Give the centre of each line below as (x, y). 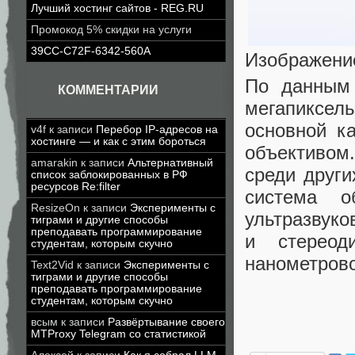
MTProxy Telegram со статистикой (118, 334)
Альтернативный (170, 163)
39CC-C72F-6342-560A (91, 51)
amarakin (54, 163)
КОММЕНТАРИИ (108, 90)
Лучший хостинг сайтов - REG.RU (117, 8)
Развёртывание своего (166, 322)
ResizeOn (55, 208)
